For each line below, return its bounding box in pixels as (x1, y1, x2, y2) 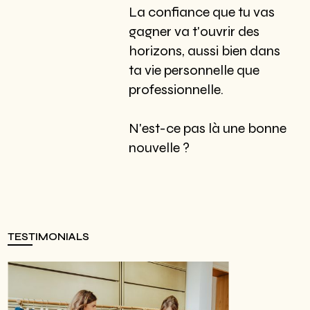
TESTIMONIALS (8, 231, 90, 244)
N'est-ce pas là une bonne (128, 119, 286, 137)
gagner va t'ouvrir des (128, 22, 259, 40)
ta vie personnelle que (128, 61, 259, 79)
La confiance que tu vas (128, 3, 275, 21)
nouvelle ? (128, 138, 190, 156)
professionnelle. (128, 80, 224, 98)
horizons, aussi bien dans (128, 42, 280, 60)
